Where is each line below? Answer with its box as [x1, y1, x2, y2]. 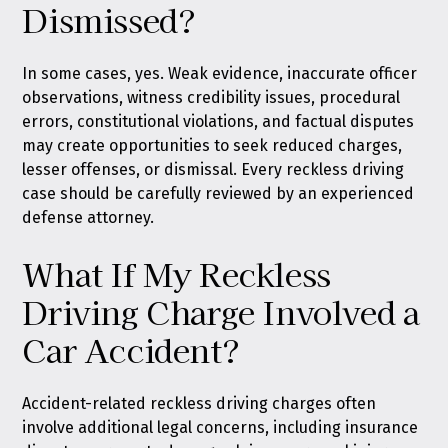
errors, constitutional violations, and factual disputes [22, 112, 415, 131]
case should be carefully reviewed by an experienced [22, 184, 415, 203]
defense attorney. [22, 208, 155, 227]
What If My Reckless [22, 250, 331, 296]
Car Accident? [22, 326, 240, 372]
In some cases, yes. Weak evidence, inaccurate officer [22, 64, 418, 83]
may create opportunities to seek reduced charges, [22, 136, 403, 155]
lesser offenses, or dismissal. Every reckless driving [22, 160, 405, 179]
